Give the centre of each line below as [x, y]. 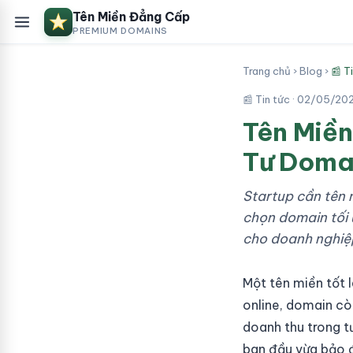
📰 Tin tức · [270, 99]
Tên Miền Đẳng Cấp [131, 17]
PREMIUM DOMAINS [120, 31]
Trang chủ [267, 71]
